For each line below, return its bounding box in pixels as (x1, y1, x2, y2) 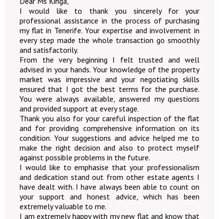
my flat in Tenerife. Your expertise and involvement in (20, 25, 199, 35)
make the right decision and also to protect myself (20, 143, 199, 153)
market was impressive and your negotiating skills (20, 74, 199, 84)
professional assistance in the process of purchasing (20, 16, 199, 25)
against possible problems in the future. (20, 153, 150, 162)
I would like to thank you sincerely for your (20, 6, 199, 16)
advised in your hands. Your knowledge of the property (20, 65, 199, 74)
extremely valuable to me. (20, 201, 107, 211)
